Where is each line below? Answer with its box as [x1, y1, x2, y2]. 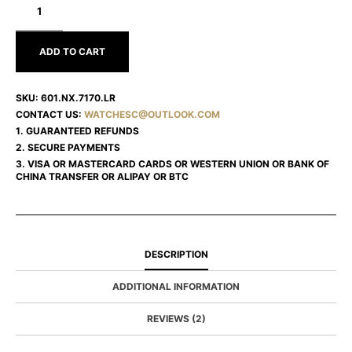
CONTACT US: [16, 108, 84, 121]
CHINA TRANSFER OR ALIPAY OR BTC [16, 170, 189, 183]
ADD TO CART [39, 46, 105, 58]
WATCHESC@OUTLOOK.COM [84, 108, 220, 121]
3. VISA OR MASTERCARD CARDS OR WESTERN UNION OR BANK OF [16, 158, 329, 170]
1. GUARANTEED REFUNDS [16, 125, 139, 137]
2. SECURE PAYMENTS [16, 141, 120, 154]
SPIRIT [15, 4, 45, 16]
